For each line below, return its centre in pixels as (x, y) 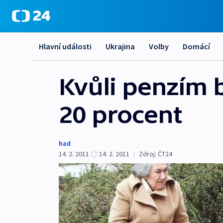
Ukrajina (120, 46)
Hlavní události (65, 46)
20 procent (120, 114)
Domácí (196, 46)
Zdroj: (148, 154)
